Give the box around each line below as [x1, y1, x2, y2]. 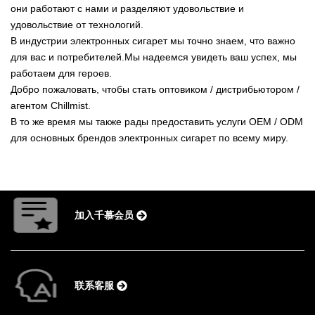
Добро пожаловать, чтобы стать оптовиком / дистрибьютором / [11, 84, 300, 96]
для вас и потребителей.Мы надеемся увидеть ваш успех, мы [11, 51, 297, 63]
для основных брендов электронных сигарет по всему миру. [11, 132, 288, 144]
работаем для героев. [11, 67, 112, 79]
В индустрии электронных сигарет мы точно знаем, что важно [11, 35, 295, 47]
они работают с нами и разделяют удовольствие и [11, 3, 244, 15]
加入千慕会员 [75, 209, 137, 221]
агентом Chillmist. [11, 100, 91, 112]
